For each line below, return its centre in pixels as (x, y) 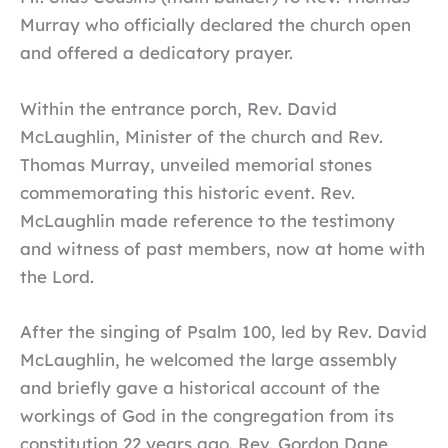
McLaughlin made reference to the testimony (207, 220)
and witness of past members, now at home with (222, 248)
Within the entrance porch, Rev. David (178, 108)
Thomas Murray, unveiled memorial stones (196, 164)
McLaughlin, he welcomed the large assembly (208, 359)
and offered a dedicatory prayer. (156, 53)
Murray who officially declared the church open (215, 25)
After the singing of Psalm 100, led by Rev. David (223, 331)
